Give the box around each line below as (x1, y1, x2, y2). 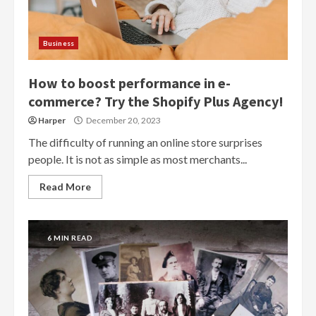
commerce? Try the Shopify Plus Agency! (28, 92, 284, 110)
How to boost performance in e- (28, 73, 231, 92)
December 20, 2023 (85, 114, 161, 126)
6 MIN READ (47, 233, 92, 242)
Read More (39, 180, 91, 193)
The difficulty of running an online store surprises (28, 135, 262, 149)
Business (43, 38, 74, 47)
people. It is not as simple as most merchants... (28, 152, 247, 166)
